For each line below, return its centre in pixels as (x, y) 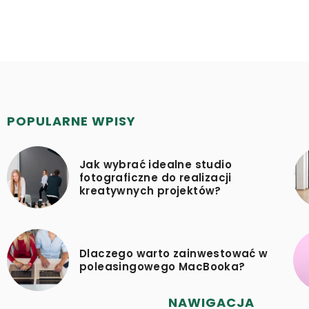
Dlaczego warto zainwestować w (174, 253)
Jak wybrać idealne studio (156, 164)
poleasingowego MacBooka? (162, 267)
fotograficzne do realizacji (156, 177)
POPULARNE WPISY (71, 121)
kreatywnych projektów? (150, 190)
